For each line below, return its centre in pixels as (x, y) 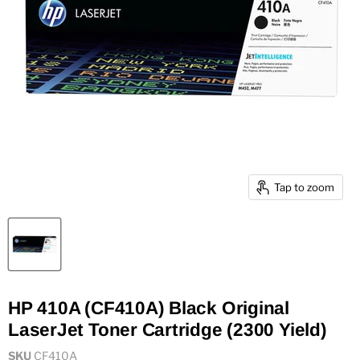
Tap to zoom (304, 187)
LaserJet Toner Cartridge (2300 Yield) (168, 330)
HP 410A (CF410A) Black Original (149, 308)
